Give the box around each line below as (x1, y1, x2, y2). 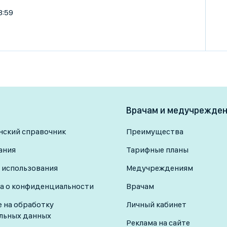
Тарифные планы (126, 145, 188, 155)
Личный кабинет (126, 200, 186, 209)
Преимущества (126, 127, 183, 136)
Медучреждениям (126, 163, 193, 173)
